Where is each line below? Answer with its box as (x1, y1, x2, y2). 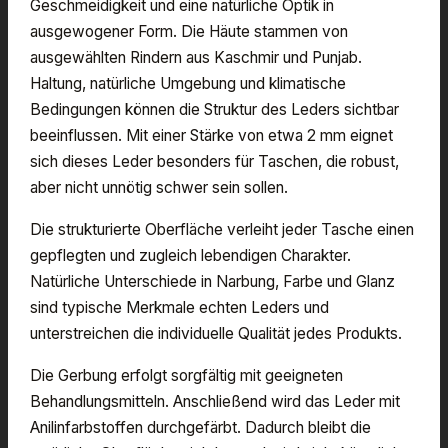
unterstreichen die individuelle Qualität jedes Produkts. (30, 323, 402, 343)
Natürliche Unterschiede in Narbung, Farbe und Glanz (30, 271, 395, 291)
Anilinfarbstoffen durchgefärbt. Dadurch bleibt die (30, 417, 371, 437)
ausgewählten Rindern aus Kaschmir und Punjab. (30, 47, 362, 67)
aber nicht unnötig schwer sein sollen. (30, 177, 288, 197)
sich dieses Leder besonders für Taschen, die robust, (30, 151, 399, 171)
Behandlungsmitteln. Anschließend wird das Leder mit (30, 391, 400, 411)
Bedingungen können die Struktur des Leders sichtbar (30, 99, 399, 119)
